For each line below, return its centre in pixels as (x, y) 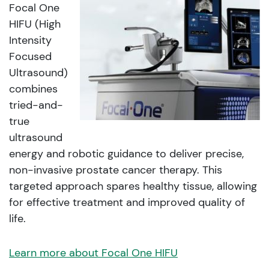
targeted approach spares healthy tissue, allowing (133, 186)
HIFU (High (35, 24)
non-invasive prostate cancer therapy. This (116, 170)
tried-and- (36, 105)
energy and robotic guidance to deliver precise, (126, 154)
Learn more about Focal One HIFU (93, 253)
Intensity (30, 41)
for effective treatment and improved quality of (127, 203)
